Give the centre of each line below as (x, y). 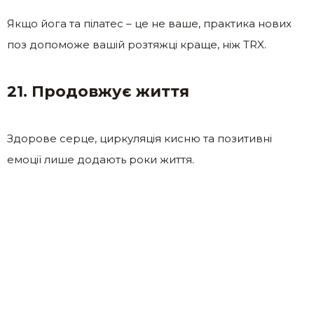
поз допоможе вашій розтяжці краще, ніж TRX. (137, 45)
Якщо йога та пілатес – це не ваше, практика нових (149, 24)
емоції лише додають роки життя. (101, 160)
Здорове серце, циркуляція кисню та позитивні (139, 139)
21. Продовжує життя (98, 92)
